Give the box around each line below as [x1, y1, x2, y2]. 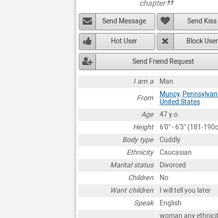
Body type [122, 136, 154, 145]
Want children [110, 186, 154, 195]
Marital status [110, 161, 154, 170]
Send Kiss [187, 17, 217, 26]
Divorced [159, 161, 186, 170]
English [159, 199, 182, 208]
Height [133, 123, 154, 132]
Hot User [111, 37, 138, 46]
